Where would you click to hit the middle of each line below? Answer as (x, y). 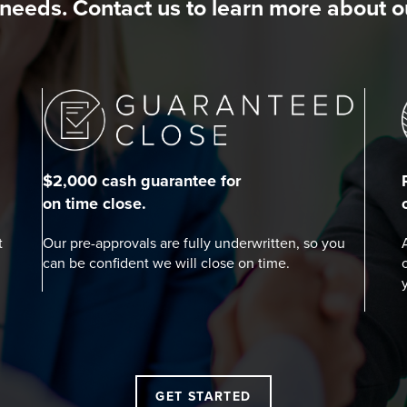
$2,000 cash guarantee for (141, 181)
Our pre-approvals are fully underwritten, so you (194, 244)
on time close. (94, 204)
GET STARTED (203, 397)
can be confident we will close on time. (166, 264)
